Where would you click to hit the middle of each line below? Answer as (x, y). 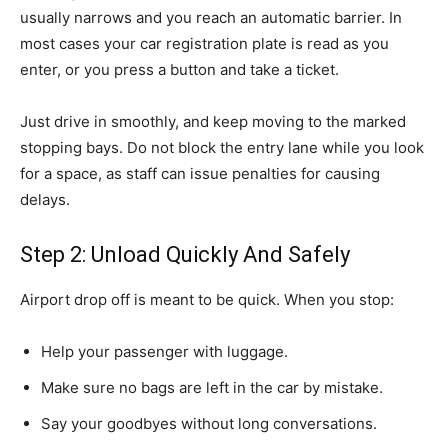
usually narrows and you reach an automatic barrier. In (211, 17)
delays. (45, 199)
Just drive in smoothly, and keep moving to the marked (213, 121)
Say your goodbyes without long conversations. (209, 423)
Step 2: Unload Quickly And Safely (185, 254)
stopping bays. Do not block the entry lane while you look (222, 147)
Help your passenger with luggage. (164, 351)
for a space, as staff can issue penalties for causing (200, 173)
